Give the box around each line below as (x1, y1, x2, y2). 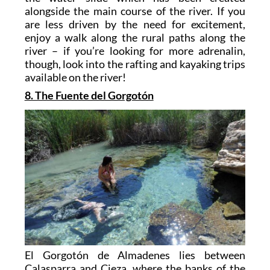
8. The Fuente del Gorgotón (24, 89, 154, 102)
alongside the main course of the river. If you (24, 4, 246, 18)
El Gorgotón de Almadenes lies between (24, 248, 246, 262)
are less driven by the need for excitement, (24, 17, 246, 31)
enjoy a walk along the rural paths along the (24, 31, 246, 45)
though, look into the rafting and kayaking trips (24, 57, 246, 71)
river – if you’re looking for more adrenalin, (24, 44, 246, 58)
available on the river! (24, 71, 126, 84)
